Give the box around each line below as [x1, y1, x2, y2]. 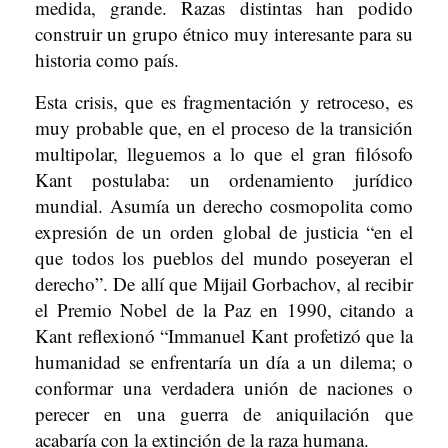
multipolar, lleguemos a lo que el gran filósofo [35, 141, 413, 166]
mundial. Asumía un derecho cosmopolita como [35, 193, 413, 218]
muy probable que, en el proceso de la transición [35, 115, 413, 140]
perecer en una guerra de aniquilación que [35, 401, 413, 426]
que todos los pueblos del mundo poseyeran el [35, 245, 413, 270]
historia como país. [35, 47, 179, 72]
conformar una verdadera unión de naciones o [35, 375, 413, 400]
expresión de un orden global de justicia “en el [35, 219, 413, 244]
